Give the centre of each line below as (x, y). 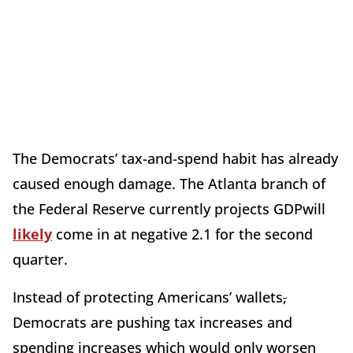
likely (32, 234)
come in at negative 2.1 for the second (182, 234)
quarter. (40, 259)
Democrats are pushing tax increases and (152, 322)
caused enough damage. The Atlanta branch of (169, 183)
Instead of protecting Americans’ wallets (148, 297)
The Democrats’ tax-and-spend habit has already (175, 158)
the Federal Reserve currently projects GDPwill (169, 208)
